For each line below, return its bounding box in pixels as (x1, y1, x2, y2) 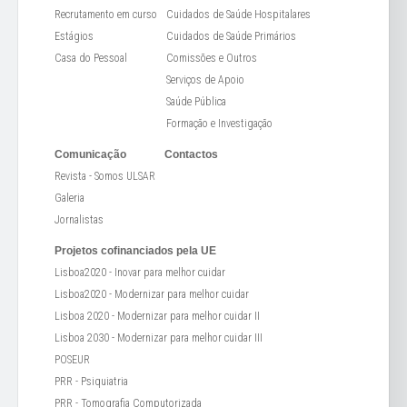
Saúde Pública (166, 95, 226, 109)
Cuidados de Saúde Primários (166, 30, 296, 44)
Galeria (55, 192, 84, 205)
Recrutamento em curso (55, 8, 157, 22)
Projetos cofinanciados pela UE (55, 244, 216, 258)
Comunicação (55, 148, 126, 162)
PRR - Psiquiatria (55, 375, 128, 389)
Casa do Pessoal (55, 52, 127, 65)
